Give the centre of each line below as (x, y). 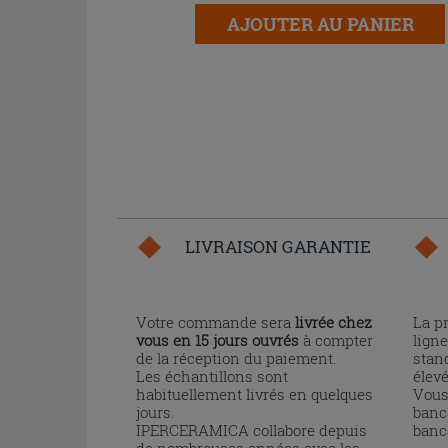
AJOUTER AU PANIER (320, 23)
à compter (336, 340)
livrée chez (333, 322)
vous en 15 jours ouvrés (217, 340)
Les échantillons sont (212, 376)
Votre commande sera (215, 322)
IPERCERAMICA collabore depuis (251, 430)
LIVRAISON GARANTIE (278, 246)
